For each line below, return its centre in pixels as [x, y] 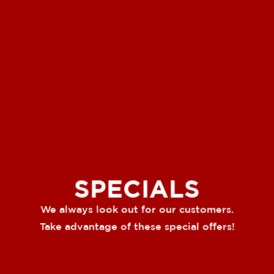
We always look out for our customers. [137, 209]
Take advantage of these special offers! [137, 226]
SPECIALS [137, 188]
